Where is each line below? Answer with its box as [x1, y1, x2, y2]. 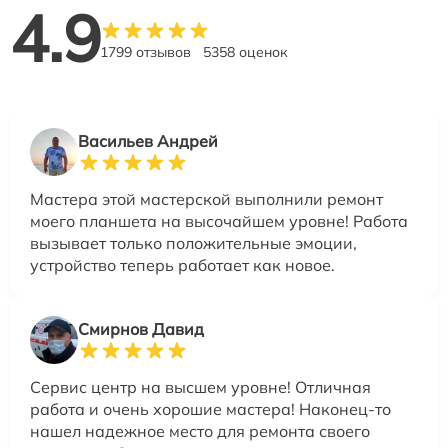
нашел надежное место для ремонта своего [30, 420, 370, 441]
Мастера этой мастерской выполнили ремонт [30, 188, 383, 209]
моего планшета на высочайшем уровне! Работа [30, 210, 408, 231]
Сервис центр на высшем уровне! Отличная [30, 376, 371, 397]
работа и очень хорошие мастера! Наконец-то [30, 398, 391, 419]
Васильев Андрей [78, 130, 218, 151]
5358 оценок [203, 42, 288, 61]
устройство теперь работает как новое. [30, 254, 335, 275]
